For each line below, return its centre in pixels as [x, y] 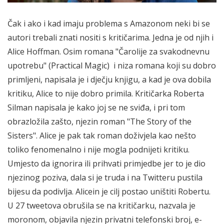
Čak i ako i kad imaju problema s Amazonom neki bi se [109, 24]
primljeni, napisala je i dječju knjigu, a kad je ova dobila [109, 80]
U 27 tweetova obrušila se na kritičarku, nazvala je [101, 206]
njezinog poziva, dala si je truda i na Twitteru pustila [105, 178]
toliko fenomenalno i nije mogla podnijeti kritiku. [98, 150]
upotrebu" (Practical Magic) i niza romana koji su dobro [112, 66]
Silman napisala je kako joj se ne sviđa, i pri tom [96, 108]
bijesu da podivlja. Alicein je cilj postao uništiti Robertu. [109, 192]
